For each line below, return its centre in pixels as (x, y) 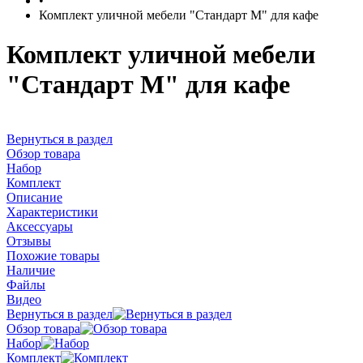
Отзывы (29, 241)
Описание (34, 197)
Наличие (31, 270)
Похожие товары (53, 255)
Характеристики (52, 211)
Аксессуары (40, 226)
